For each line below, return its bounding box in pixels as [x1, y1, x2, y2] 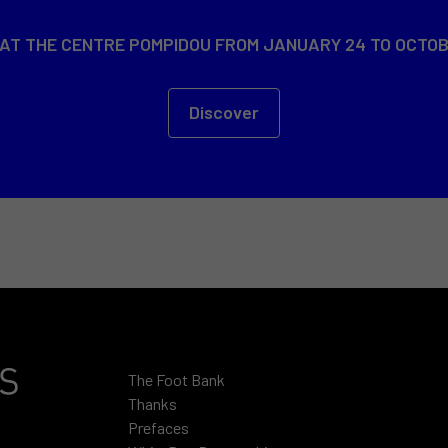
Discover [188, 100, 259, 123]
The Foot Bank [127, 369, 225, 389]
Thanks [127, 393, 177, 413]
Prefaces [127, 417, 189, 437]
